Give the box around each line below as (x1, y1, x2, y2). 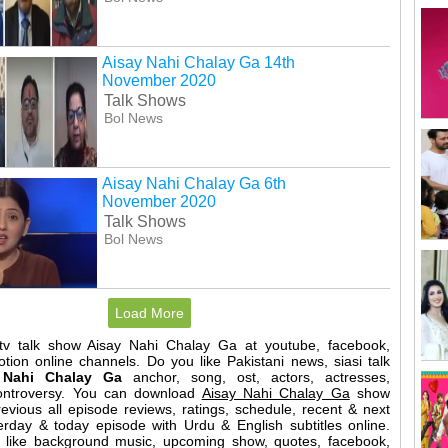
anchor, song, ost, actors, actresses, (121, 369, 391, 386)
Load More (115, 305, 185, 322)
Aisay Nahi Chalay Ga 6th (101, 175, 286, 193)
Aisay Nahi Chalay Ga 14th (101, 54, 295, 72)
